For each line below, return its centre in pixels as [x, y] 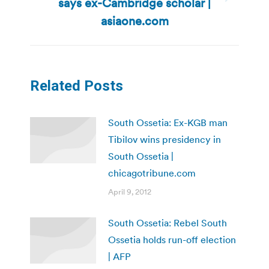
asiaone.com [134, 21]
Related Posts [77, 86]
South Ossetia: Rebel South [168, 223]
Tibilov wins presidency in [165, 140]
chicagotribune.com [152, 173]
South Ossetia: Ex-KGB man [168, 123]
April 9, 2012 [130, 192]
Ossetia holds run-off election [172, 240]
